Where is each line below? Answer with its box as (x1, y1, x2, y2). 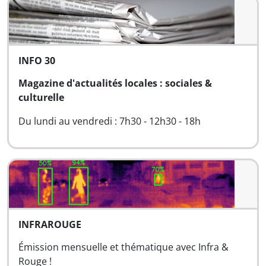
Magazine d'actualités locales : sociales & (18, 77, 212, 90)
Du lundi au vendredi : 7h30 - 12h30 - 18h (18, 115, 201, 128)
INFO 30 (18, 54, 55, 67)
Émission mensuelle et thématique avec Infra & (18, 240, 229, 254)
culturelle (18, 91, 64, 104)
